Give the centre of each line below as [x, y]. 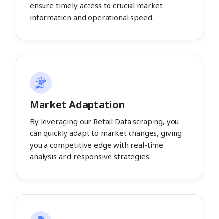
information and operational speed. [92, 17]
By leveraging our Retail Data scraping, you [104, 121]
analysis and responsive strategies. [90, 156]
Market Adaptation [77, 104]
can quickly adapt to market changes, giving [106, 133]
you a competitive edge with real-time [97, 144]
